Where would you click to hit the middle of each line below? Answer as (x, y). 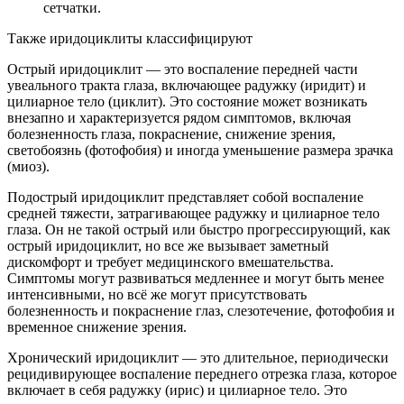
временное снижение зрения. (97, 327)
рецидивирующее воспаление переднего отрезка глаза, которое (202, 374)
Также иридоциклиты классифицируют (130, 39)
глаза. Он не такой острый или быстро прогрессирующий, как (199, 230)
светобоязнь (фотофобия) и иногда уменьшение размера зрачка (200, 151)
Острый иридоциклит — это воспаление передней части (183, 69)
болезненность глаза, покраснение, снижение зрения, (171, 134)
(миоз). (28, 167)
